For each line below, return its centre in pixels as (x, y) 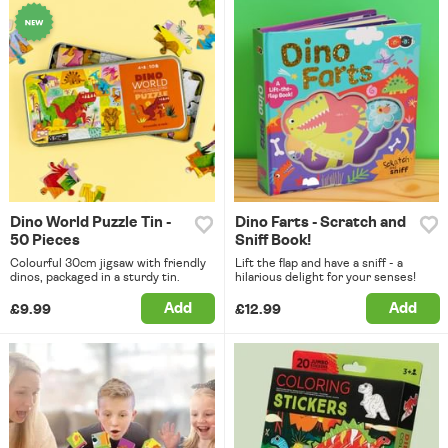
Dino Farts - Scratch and (320, 223)
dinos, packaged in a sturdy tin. (95, 277)
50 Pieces (45, 241)
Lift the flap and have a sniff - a (318, 263)
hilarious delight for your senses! (325, 277)
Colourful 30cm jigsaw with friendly (108, 263)
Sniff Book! (272, 241)
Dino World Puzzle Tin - (90, 223)
